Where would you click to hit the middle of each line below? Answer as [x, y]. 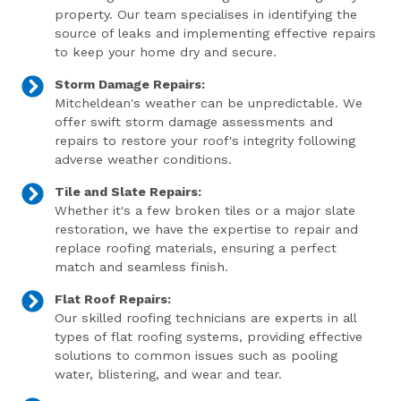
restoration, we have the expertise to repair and [206, 229]
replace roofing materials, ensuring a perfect [195, 248]
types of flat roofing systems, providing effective [208, 337]
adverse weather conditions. [143, 159]
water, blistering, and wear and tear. [168, 374]
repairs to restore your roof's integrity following [205, 141]
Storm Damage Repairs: [129, 84]
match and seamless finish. [141, 267]
